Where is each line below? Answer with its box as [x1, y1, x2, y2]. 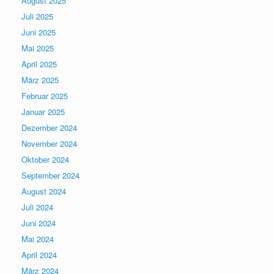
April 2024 [21, 248, 57, 261]
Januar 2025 [21, 105, 65, 117]
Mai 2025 [21, 42, 54, 54]
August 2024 [21, 185, 66, 197]
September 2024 [21, 169, 80, 181]
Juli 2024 [21, 201, 53, 213]
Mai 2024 [21, 232, 54, 245]
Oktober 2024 [21, 153, 69, 165]
